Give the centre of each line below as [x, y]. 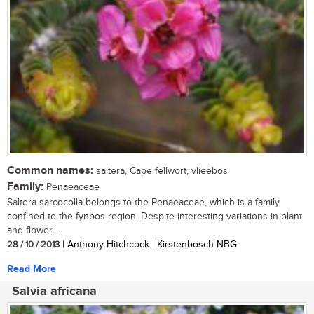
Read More [32, 268]
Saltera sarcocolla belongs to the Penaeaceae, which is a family [143, 202]
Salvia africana [54, 291]
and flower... [33, 230]
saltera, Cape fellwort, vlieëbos [161, 171]
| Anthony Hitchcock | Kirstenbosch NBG [148, 244]
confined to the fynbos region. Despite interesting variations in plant [155, 216]
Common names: [50, 170]
